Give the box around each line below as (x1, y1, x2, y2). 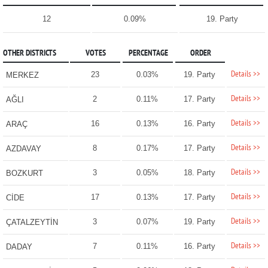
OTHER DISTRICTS (2, 48, 56, 59)
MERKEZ (5, 71, 39, 80)
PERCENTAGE (128, 48, 168, 59)
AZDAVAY (5, 144, 41, 154)
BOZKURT (5, 169, 43, 178)
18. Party (184, 168, 216, 178)
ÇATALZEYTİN (5, 218, 58, 227)
